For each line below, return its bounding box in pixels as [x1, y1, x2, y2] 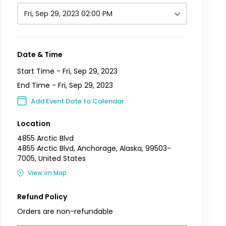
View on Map [27, 168, 67, 177]
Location [17, 118, 51, 129]
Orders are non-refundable [17, 206, 114, 216]
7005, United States [17, 153, 86, 163]
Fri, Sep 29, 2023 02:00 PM [24, 8, 112, 19]
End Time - [17, 80, 59, 90]
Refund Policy [17, 191, 68, 202]
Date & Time [17, 49, 63, 60]
